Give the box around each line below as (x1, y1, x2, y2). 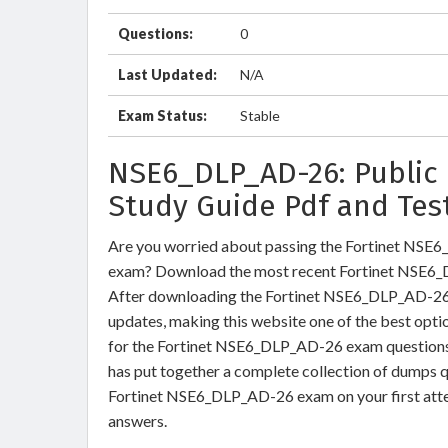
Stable (240, 107, 280, 124)
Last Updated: (118, 66, 217, 83)
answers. (108, 411, 170, 430)
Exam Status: (118, 107, 207, 124)
